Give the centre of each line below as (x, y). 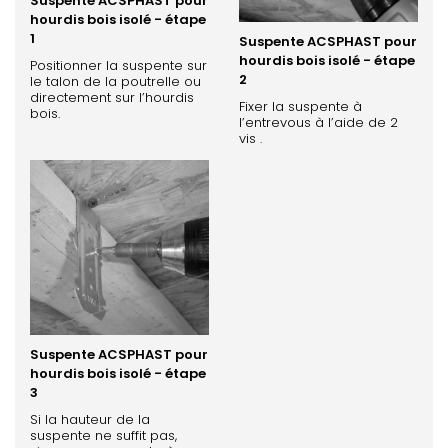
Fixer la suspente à (300, 106)
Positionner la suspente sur (118, 66)
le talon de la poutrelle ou (115, 82)
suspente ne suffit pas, (103, 435)
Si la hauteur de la (90, 419)
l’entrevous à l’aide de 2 (318, 122)
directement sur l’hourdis (112, 98)
